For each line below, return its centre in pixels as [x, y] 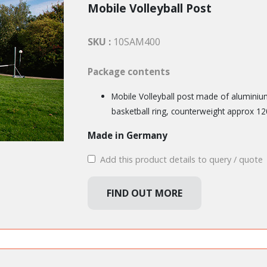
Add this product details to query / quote [180, 159]
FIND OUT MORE [144, 193]
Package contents [128, 72]
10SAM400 [136, 42]
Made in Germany [127, 135]
